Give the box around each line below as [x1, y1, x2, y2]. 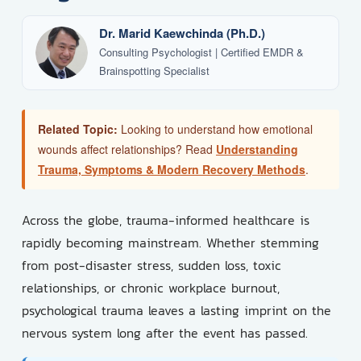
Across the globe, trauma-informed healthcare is [22, 210, 309, 230]
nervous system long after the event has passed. [22, 322, 308, 342]
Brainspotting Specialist [99, 62, 210, 78]
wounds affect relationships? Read [38, 140, 216, 157]
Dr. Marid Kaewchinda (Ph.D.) [99, 23, 265, 42]
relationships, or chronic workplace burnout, [22, 277, 280, 297]
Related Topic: [38, 120, 118, 137]
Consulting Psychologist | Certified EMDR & [99, 44, 304, 60]
